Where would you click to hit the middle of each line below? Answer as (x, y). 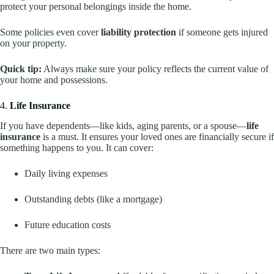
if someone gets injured (222, 32)
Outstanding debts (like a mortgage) (93, 199)
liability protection (139, 32)
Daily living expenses (66, 174)
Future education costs (68, 225)
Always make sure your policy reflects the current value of (155, 69)
